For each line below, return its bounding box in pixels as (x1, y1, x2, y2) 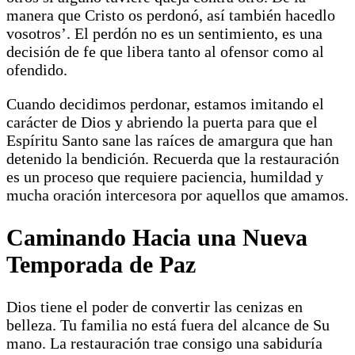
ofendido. (6, 61, 67, 79)
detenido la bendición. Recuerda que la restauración (6, 150, 339, 168)
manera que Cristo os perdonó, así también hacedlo (6, 6, 335, 25)
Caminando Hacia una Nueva (6, 224, 307, 251)
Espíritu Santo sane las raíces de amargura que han (6, 132, 333, 150)
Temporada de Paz (6, 251, 196, 278)
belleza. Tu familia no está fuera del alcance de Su (6, 316, 330, 334)
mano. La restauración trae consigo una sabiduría (6, 334, 323, 353)
